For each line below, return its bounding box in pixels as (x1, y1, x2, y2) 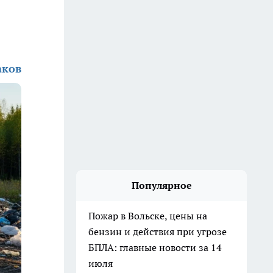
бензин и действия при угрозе (88, 225, 227, 238)
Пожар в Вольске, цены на (88, 210, 207, 222)
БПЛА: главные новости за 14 (88, 241, 222, 253)
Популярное (131, 179, 192, 191)
